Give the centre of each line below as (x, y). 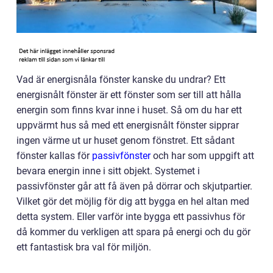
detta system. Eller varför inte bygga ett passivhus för (131, 217)
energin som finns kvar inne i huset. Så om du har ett (129, 110)
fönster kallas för (54, 156)
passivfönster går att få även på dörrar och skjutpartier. (134, 186)
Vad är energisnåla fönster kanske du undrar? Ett (121, 80)
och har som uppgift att (202, 156)
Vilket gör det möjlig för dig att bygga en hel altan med (133, 201)
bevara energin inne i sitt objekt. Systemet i (108, 171)
